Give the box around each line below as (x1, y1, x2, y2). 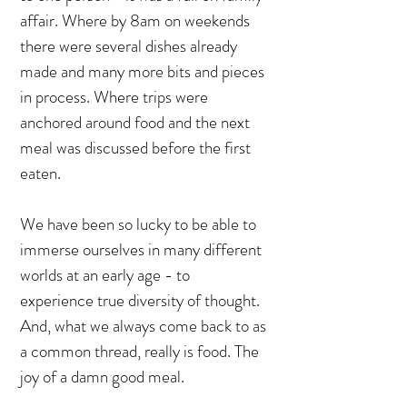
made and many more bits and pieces (20, 59, 264, 84)
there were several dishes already (20, 34, 237, 58)
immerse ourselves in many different (20, 237, 262, 262)
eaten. (20, 161, 65, 185)
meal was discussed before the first (20, 135, 251, 160)
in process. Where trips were (20, 84, 208, 109)
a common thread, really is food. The (20, 339, 259, 363)
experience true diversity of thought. (20, 288, 260, 313)
